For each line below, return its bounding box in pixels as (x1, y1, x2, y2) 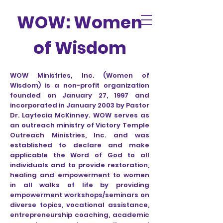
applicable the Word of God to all (10, 150, 149, 160)
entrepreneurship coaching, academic (10, 210, 149, 220)
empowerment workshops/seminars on (10, 190, 149, 200)
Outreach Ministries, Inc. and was (10, 130, 149, 140)
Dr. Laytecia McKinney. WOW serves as (10, 111, 149, 120)
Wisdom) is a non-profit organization (10, 81, 149, 90)
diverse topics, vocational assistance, (10, 200, 149, 210)
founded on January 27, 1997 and (10, 91, 149, 100)
